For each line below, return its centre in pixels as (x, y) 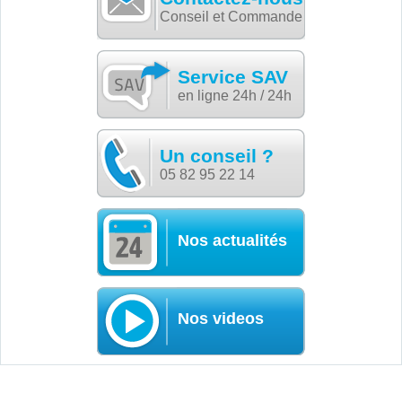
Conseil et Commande (231, 17)
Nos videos (221, 319)
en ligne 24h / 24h (235, 96)
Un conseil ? (217, 156)
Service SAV (233, 77)
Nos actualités (232, 241)
